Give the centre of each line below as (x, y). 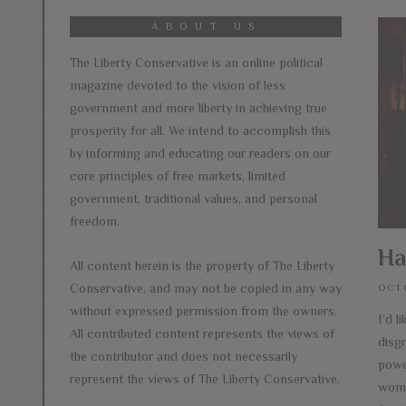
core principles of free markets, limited (178, 175)
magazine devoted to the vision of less (178, 85)
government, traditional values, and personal (193, 198)
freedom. (95, 221)
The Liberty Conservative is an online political (196, 62)
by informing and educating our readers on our (200, 153)
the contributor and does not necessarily (184, 356)
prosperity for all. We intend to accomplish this (200, 130)
